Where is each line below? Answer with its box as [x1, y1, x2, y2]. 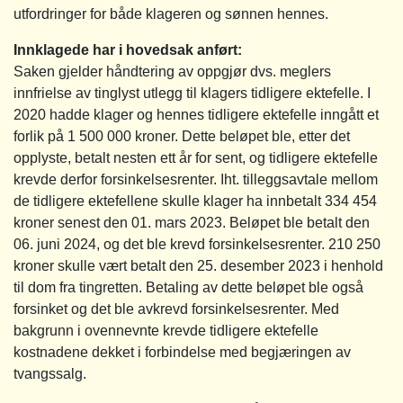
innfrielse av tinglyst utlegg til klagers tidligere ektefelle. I [13, 85, 371, 101]
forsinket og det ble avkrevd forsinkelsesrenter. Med [13, 300, 339, 317]
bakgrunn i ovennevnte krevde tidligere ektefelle [13, 322, 318, 338]
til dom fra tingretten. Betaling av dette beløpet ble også [13, 279, 363, 295]
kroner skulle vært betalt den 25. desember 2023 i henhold [13, 257, 383, 273]
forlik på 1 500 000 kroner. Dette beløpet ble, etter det [13, 128, 350, 144]
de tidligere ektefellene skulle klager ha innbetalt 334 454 [13, 193, 377, 209]
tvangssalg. [13, 365, 86, 381]
